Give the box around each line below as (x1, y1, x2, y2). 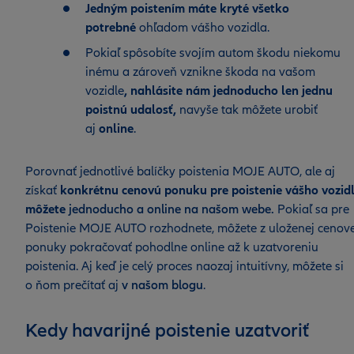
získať (25, 183, 60, 198)
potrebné (85, 20, 136, 36)
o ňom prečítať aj (25, 277, 122, 293)
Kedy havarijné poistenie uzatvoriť (25, 319, 309, 342)
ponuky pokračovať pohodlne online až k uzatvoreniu (25, 239, 318, 255)
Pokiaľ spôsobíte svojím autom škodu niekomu (85, 45, 341, 61)
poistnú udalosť (85, 102, 173, 118)
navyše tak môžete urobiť (179, 102, 318, 118)
